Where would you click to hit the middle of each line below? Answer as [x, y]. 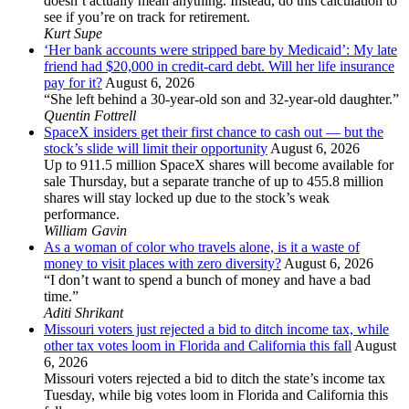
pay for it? [73, 83]
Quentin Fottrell [90, 116]
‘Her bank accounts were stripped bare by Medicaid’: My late [220, 50]
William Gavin [85, 231]
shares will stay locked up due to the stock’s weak [187, 198]
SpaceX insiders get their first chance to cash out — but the [214, 132]
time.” [61, 297]
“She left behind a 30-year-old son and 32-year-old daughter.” [221, 100]
